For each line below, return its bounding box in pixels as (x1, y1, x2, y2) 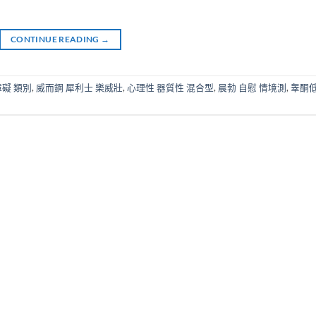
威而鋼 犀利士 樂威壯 (36, 81, 123, 93)
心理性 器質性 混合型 (127, 81, 214, 93)
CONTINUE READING (11, 33, 102, 44)
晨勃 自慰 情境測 (218, 81, 286, 93)
